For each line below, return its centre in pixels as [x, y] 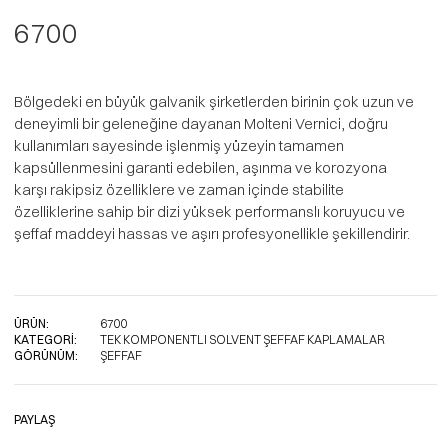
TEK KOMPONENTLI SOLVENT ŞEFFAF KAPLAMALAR [242, 339]
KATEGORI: [45, 339]
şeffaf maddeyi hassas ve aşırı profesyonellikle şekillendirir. [211, 233]
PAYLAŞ [34, 419]
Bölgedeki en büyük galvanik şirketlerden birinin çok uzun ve [213, 101]
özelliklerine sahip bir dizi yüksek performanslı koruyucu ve [209, 211]
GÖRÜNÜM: [45, 355]
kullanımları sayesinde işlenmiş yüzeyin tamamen [178, 145]
